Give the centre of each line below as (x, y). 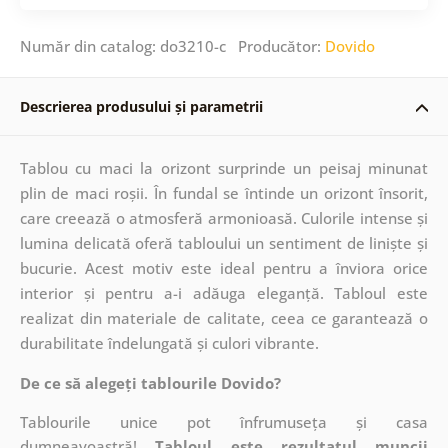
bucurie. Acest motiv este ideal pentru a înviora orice (224, 267)
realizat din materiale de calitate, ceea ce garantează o (224, 317)
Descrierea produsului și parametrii (141, 106)
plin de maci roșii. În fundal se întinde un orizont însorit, (224, 192)
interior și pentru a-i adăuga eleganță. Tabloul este (224, 292)
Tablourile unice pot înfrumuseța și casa (224, 421)
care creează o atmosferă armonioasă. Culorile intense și (224, 217)
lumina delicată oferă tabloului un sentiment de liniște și (224, 242)
